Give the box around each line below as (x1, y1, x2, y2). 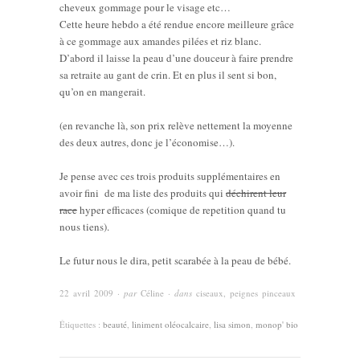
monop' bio (256, 317, 298, 330)
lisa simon (214, 317, 251, 330)
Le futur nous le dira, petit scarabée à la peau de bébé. (59, 252, 291, 268)
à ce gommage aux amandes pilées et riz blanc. (59, 33, 261, 48)
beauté (103, 317, 127, 330)
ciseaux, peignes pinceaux (196, 286, 296, 299)
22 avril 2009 (59, 286, 113, 299)
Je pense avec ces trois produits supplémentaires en (59, 168, 280, 183)
